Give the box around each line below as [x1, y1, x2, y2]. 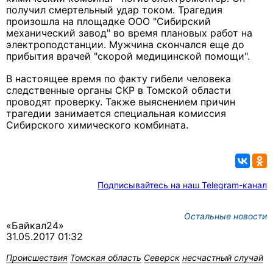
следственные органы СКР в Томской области [6, 84, 231, 97]
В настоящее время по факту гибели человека [6, 73, 231, 85]
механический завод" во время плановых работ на [6, 27, 252, 40]
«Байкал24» [6, 219, 64, 232]
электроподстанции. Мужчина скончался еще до [6, 38, 244, 51]
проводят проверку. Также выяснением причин [6, 96, 235, 108]
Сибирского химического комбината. [6, 119, 188, 132]
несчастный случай [182, 252, 263, 263]
